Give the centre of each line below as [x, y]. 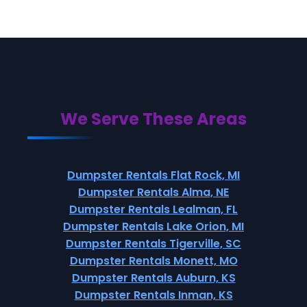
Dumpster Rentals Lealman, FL [153, 209]
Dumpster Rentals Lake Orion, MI [153, 226]
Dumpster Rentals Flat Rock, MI [153, 175]
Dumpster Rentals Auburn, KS [153, 278]
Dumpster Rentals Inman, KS [153, 295]
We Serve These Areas [153, 119]
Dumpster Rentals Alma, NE [153, 192]
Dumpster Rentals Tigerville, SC [153, 244]
